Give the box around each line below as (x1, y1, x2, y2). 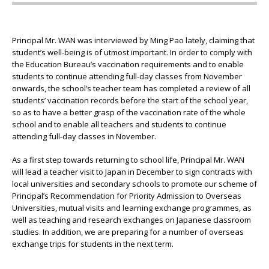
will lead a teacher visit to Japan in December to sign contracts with (12, 166, 252, 177)
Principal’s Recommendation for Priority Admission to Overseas (12, 190, 241, 201)
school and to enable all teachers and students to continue (12, 119, 226, 130)
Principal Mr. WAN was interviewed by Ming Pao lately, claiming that (12, 35, 255, 46)
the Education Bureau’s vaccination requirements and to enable (12, 59, 244, 70)
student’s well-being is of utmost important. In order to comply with (12, 47, 252, 58)
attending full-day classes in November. (12, 131, 156, 142)
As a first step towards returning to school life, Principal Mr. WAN (12, 154, 244, 165)
